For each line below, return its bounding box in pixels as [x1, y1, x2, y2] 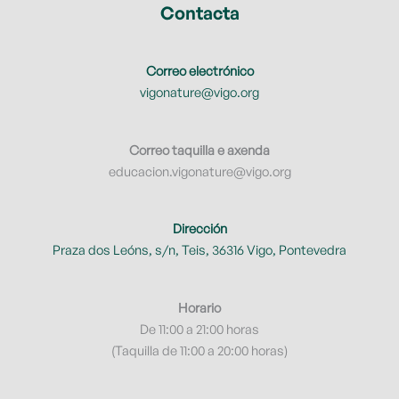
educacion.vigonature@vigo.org [108, 162, 291, 180]
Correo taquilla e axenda [129, 141, 270, 159]
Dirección [172, 220, 227, 238]
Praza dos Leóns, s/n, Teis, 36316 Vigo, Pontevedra [53, 241, 346, 259]
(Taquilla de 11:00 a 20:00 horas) [111, 342, 288, 360]
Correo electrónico [145, 61, 254, 79]
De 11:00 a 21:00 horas [140, 321, 259, 338]
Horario [178, 299, 221, 317]
